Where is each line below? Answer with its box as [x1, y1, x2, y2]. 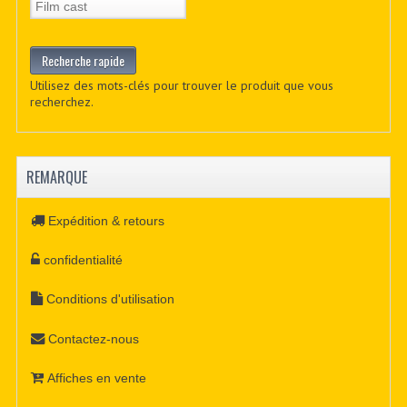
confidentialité [44, 252, 124, 267]
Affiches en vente [47, 371, 147, 386]
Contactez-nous [48, 331, 140, 346]
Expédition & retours [48, 213, 165, 228]
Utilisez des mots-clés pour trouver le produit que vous [29, 77, 333, 94]
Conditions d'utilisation [46, 292, 175, 307]
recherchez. [29, 94, 94, 111]
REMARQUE [25, 166, 87, 189]
